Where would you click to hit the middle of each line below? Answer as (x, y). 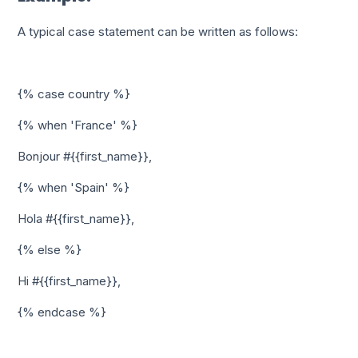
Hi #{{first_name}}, (70, 280)
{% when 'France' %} (78, 125)
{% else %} (50, 249)
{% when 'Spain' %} (74, 187)
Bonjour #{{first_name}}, (85, 156)
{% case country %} (74, 93)
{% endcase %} (62, 312)
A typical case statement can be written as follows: (158, 31)
